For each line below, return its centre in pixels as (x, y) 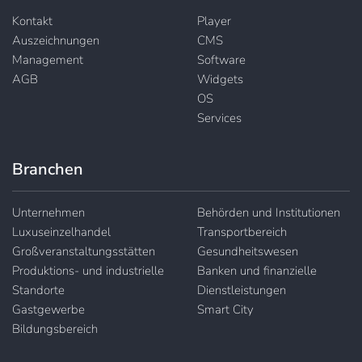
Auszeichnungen (56, 40)
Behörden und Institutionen (269, 212)
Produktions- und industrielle (88, 270)
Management (48, 59)
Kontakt (32, 21)
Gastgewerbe (48, 309)
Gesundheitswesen (248, 251)
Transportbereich (242, 232)
